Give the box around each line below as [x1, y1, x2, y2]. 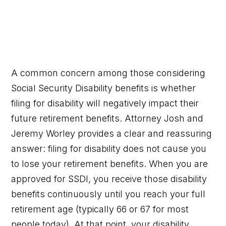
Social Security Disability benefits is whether [11, 82, 196, 93]
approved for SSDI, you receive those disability [11, 173, 207, 184]
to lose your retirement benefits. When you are [11, 158, 208, 169]
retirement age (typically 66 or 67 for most [11, 203, 189, 214]
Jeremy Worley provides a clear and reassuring [11, 128, 212, 139]
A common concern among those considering [11, 67, 206, 78]
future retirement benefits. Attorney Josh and [11, 112, 204, 124]
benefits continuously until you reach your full [11, 188, 206, 199]
